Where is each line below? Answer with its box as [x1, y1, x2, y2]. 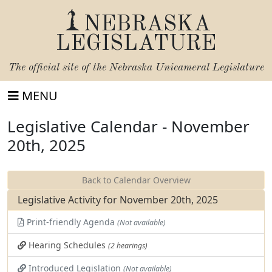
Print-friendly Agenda [24, 216, 117, 228]
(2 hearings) [108, 240, 148, 251]
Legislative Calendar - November [7, 115, 250, 137]
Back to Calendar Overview [81, 174, 191, 186]
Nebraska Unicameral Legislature [109, 63, 264, 73]
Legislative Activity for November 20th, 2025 [18, 193, 218, 206]
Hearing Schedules [26, 239, 108, 251]
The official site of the [8, 63, 109, 73]
